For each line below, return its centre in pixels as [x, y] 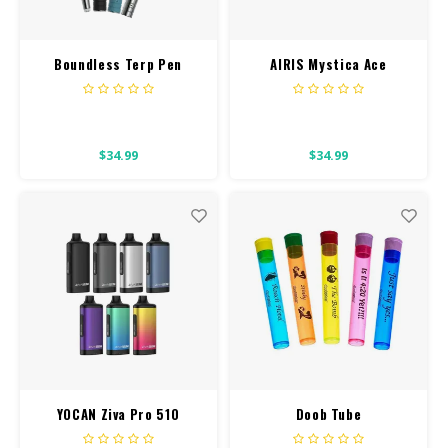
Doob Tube [328, 414]
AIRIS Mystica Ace [328, 64]
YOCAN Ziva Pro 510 [118, 414]
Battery [118, 433]
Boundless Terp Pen [118, 64]
